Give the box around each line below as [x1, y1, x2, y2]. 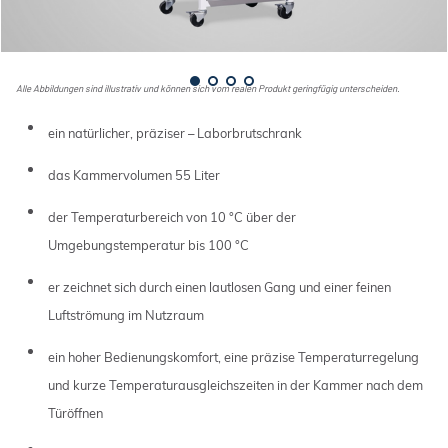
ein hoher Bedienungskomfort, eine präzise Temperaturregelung [47, 348, 419, 365]
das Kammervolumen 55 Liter [47, 166, 220, 183]
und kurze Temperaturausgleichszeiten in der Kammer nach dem [47, 376, 423, 393]
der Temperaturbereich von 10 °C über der [47, 208, 296, 225]
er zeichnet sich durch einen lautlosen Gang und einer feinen [47, 278, 391, 295]
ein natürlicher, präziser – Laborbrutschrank [47, 124, 302, 141]
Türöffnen [47, 404, 103, 421]
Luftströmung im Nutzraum [47, 306, 204, 323]
